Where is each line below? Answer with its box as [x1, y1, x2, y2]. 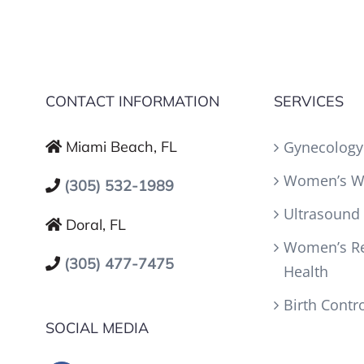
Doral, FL [65, 215, 126, 234]
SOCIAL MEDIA [45, 318, 149, 337]
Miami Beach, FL [65, 137, 177, 156]
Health [284, 262, 329, 281]
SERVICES [274, 92, 344, 110]
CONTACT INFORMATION [45, 92, 219, 110]
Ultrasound [284, 204, 361, 223]
